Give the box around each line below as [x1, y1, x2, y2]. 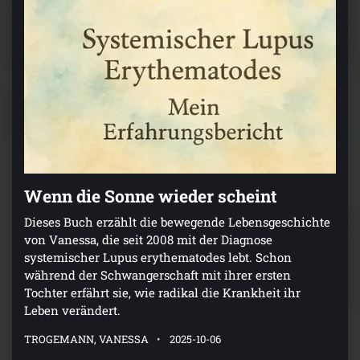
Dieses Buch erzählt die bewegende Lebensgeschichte [24, 214, 330, 231]
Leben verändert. [24, 302, 121, 319]
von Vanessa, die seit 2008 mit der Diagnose [24, 231, 272, 248]
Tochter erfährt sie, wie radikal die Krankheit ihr [24, 284, 301, 301]
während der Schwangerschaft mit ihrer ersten [24, 267, 291, 284]
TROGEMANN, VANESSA [24, 332, 149, 347]
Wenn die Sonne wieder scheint [24, 185, 277, 208]
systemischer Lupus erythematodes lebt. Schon [24, 249, 292, 266]
